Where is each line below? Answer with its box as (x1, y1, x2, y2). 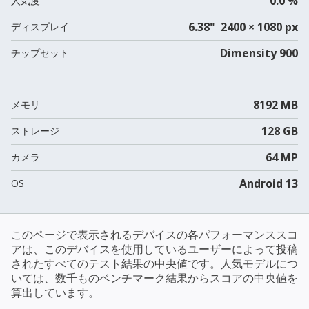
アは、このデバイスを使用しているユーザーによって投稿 (11, 241, 298, 257)
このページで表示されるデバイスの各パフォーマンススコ (11, 226, 298, 242)
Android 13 (239, 175, 298, 191)
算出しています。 (11, 284, 99, 300)
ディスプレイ (11, 19, 69, 33)
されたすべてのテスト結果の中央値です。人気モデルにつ (11, 255, 298, 271)
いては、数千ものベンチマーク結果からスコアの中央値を (11, 270, 298, 286)
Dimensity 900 (219, 45, 298, 61)
